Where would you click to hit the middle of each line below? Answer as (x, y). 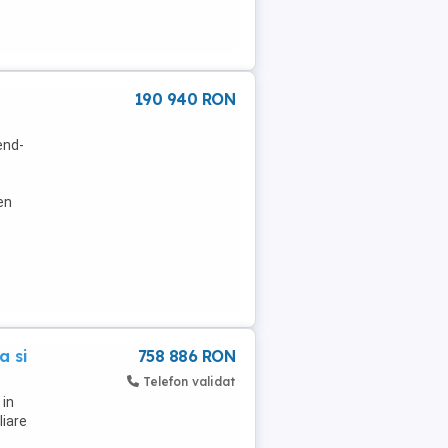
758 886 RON (186, 355)
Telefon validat (189, 381)
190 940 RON (184, 99)
